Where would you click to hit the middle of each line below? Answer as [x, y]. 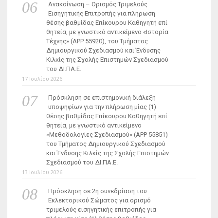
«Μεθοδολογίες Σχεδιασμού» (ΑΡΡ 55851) [107, 134]
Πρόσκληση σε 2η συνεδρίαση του [97, 191]
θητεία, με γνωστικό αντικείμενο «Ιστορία [107, 32]
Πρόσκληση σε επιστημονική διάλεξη [102, 97]
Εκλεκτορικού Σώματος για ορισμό [99, 200]
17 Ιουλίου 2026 [42, 78]
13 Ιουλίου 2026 [42, 172]
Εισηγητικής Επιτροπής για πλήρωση [101, 13]
